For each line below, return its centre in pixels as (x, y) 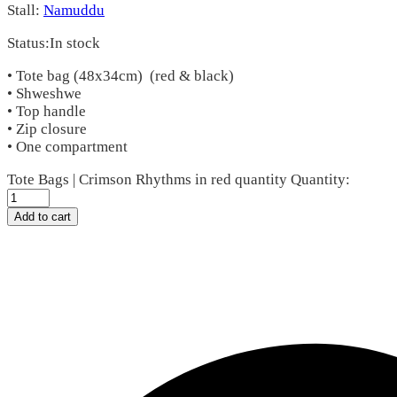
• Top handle (47, 111)
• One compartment (67, 146)
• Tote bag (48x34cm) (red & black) (122, 75)
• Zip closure (47, 128)
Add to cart (43, 216)
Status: (28, 43)
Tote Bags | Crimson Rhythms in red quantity (147, 179)
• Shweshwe (44, 93)
